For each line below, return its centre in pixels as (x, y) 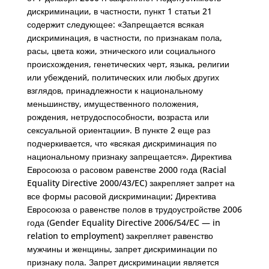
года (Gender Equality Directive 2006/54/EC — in (123, 222)
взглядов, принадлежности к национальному (115, 90)
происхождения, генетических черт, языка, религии (128, 64)
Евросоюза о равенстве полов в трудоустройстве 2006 (134, 209)
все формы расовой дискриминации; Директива (121, 196)
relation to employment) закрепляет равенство (120, 236)
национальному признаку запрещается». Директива (129, 156)
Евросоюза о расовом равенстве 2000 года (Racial (126, 170)
